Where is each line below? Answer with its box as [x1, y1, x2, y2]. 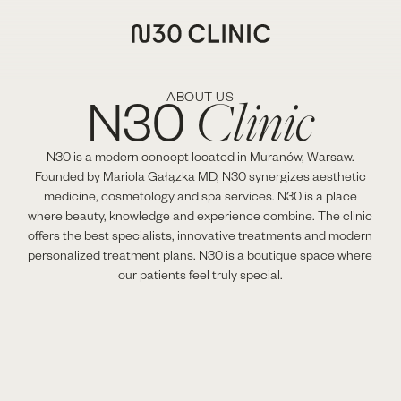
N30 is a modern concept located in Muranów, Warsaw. [46, 147, 354, 165]
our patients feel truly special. [117, 265, 283, 283]
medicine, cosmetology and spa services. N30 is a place [43, 186, 357, 204]
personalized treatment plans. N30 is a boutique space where [28, 245, 373, 263]
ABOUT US [166, 87, 235, 105]
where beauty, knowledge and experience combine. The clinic [28, 206, 373, 224]
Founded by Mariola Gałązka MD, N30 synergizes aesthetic [34, 166, 366, 184]
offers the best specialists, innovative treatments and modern [28, 226, 373, 243]
